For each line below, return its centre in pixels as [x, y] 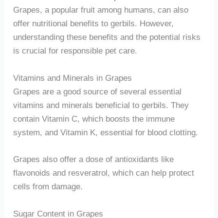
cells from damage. [48, 187]
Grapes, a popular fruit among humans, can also [100, 9]
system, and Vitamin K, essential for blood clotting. [105, 132]
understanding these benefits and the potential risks [107, 37]
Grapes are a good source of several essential [97, 91]
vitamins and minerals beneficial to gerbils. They [101, 105]
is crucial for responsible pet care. [75, 50]
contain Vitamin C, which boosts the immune [94, 118]
